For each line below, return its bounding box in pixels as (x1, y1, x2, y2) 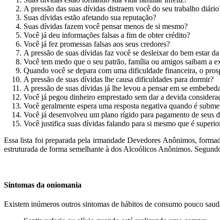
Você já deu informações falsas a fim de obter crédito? (24, 30, 190, 39)
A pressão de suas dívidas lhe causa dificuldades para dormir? (24, 75, 214, 83)
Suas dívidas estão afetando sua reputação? (24, 13, 156, 22)
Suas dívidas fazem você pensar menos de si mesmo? (24, 22, 188, 30)
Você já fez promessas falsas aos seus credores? (24, 39, 170, 48)
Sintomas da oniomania (4, 181, 82, 190)
